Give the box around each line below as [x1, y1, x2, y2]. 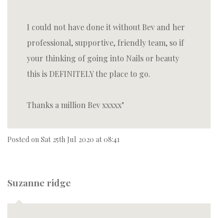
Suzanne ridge [7, 176, 71, 189]
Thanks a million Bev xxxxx [27, 100, 122, 110]
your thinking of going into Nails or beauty [27, 53, 179, 63]
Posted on [7, 134, 41, 144]
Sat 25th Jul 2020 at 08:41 [41, 134, 120, 144]
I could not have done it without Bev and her [27, 22, 185, 32]
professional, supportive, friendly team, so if [27, 37, 184, 48]
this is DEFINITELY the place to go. [27, 69, 150, 79]
